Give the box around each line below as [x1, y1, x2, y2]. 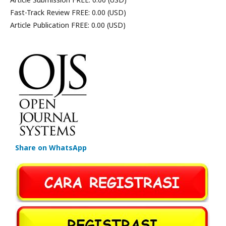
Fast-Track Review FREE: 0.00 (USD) [10, 8, 126, 17]
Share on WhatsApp [15, 143, 87, 152]
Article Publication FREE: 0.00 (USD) [10, 20, 126, 30]
